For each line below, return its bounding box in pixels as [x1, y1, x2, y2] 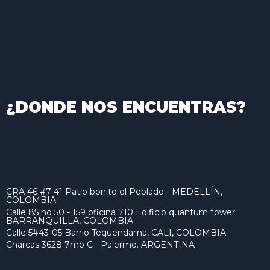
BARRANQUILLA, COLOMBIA [6, 215, 133, 226]
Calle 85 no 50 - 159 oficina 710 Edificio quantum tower [6, 206, 235, 218]
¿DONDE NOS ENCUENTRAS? [6, 97, 246, 117]
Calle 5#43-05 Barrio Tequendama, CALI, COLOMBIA [6, 227, 226, 238]
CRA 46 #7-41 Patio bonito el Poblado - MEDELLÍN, [6, 186, 222, 197]
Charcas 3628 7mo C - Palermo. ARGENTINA [6, 239, 195, 250]
